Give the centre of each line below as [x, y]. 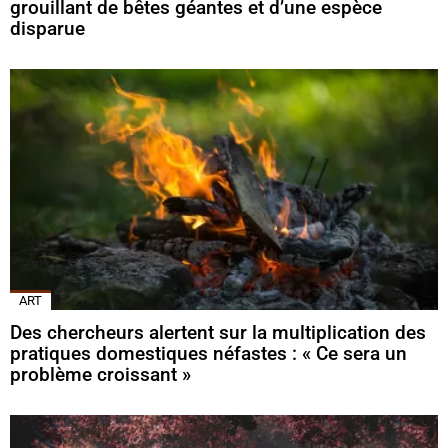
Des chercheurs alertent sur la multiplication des [218, 332]
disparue [47, 28]
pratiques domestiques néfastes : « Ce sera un [208, 353]
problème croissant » [100, 374]
